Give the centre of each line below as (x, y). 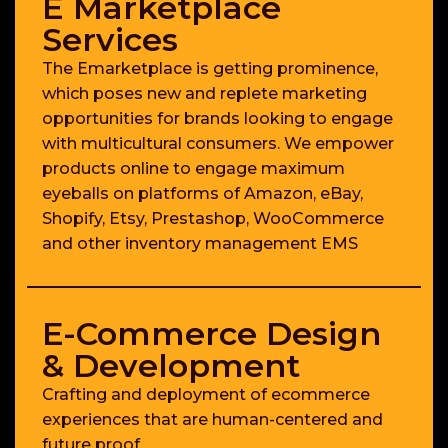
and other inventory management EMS (200, 244)
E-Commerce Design (211, 334)
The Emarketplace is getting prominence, (210, 69)
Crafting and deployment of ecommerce (206, 395)
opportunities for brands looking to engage (217, 119)
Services (110, 40)
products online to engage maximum (193, 169)
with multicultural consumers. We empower (218, 144)
